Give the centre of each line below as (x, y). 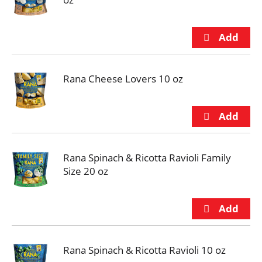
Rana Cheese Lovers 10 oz (123, 79)
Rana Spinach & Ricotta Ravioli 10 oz (144, 250)
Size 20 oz (86, 171)
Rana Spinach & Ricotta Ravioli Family (147, 158)
